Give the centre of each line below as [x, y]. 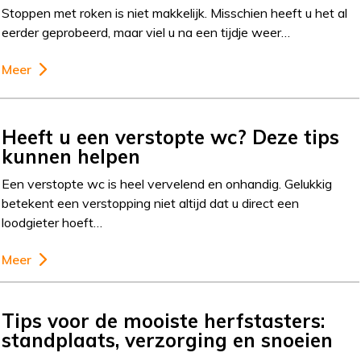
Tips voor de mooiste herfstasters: [164, 321]
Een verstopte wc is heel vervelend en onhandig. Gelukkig [167, 184]
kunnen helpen [71, 157]
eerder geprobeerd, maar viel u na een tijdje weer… [146, 32]
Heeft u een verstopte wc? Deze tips [171, 137]
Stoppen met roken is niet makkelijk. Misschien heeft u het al [175, 12]
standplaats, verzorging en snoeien [168, 340]
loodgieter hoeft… [52, 223]
